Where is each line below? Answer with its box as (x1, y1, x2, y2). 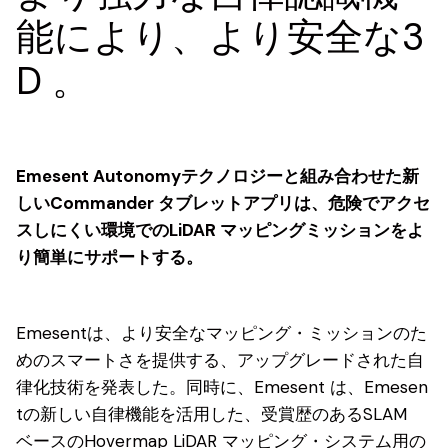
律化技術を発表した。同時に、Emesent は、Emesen (16, 376, 428, 399)
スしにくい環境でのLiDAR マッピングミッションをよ (16, 219, 424, 241)
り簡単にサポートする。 (16, 246, 203, 268)
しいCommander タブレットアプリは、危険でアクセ (16, 192, 430, 214)
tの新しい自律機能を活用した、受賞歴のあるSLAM (16, 403, 407, 426)
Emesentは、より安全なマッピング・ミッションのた (16, 322, 427, 345)
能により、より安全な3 (16, 12, 424, 62)
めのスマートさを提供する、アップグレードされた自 (16, 349, 424, 372)
